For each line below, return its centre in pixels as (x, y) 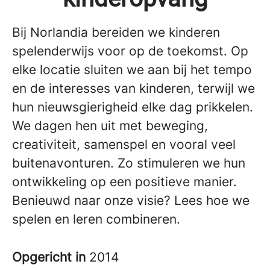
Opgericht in (51, 257)
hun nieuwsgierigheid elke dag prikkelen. (133, 107)
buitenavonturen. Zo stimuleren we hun (129, 163)
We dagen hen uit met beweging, (110, 125)
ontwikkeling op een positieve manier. (124, 181)
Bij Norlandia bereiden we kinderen (116, 32)
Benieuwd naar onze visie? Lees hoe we (131, 200)
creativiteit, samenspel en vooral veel (124, 144)
